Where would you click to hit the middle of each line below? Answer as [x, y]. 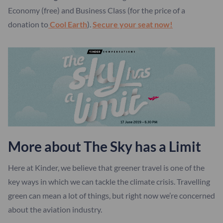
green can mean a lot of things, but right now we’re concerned [111, 195]
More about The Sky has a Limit [105, 146]
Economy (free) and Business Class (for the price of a [97, 10]
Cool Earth [68, 24]
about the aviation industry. [56, 209]
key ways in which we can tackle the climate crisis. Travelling [109, 181]
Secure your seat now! [133, 24]
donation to [28, 24]
